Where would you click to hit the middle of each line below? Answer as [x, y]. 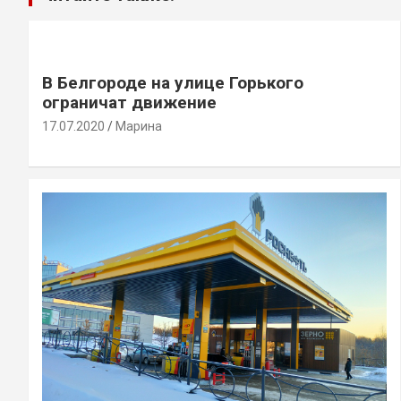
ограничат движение [129, 102]
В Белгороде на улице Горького [173, 82]
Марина [139, 126]
